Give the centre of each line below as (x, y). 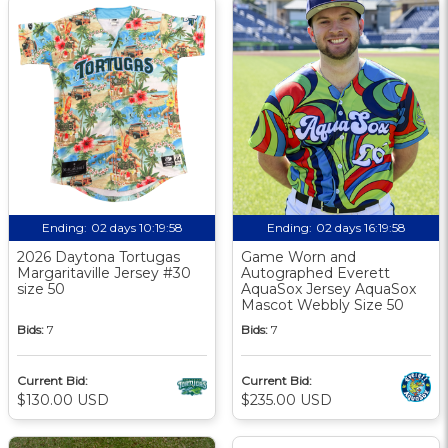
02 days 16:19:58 (360, 227)
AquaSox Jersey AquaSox (328, 288)
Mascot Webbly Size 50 (322, 304)
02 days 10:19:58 (136, 227)
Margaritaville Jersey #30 (104, 272)
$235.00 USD (286, 399)
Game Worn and (298, 256)
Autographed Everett (315, 272)
